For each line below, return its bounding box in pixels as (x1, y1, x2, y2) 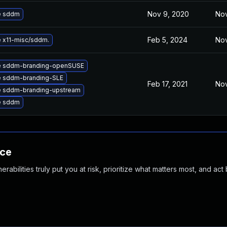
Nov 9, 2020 (147, 10, 189, 18)
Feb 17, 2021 (147, 80, 187, 88)
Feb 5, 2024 (147, 35, 187, 44)
